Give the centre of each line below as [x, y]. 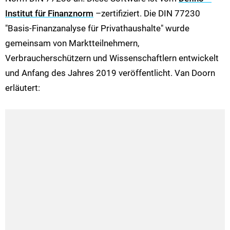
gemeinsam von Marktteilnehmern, [72, 43]
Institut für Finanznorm [49, 13]
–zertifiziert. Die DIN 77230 [147, 13]
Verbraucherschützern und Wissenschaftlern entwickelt [112, 58]
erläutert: [23, 88]
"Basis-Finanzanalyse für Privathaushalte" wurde [97, 28]
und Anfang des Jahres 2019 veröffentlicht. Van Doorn [110, 73]
